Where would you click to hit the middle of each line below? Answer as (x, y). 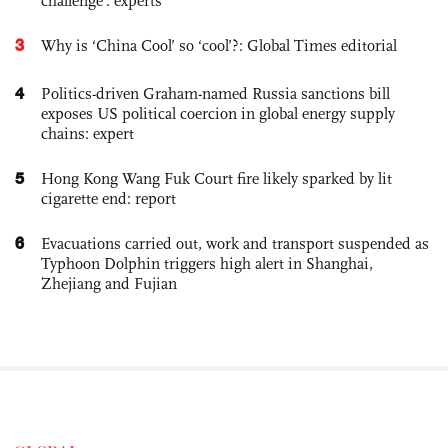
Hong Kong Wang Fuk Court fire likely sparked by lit (216, 178)
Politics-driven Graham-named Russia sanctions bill (215, 93)
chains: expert (87, 133)
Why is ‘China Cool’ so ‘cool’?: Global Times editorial (219, 45)
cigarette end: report (108, 198)
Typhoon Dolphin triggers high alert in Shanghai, (207, 263)
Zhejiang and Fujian (109, 283)
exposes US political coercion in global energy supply (218, 113)
